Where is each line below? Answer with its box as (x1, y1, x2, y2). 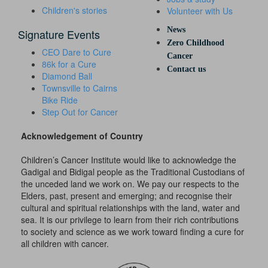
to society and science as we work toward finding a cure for (21, 225, 244, 237)
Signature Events (18, 26, 100, 42)
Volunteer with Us (167, 4, 233, 17)
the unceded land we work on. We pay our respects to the (21, 177, 239, 190)
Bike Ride (42, 93, 78, 106)
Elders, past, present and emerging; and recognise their (21, 189, 232, 202)
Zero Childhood (167, 38, 224, 47)
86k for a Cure (42, 57, 96, 70)
